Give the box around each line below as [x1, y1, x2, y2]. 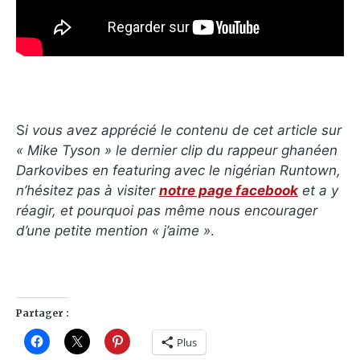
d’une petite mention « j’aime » [16, 222, 211, 239]
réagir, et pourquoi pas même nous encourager [16, 202, 317, 219]
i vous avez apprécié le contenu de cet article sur [25, 121, 342, 138]
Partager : [16, 306, 69, 319]
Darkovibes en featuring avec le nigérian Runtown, [16, 162, 341, 178]
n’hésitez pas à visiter [16, 182, 159, 198]
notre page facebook [159, 182, 298, 198]
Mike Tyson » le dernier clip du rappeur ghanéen [27, 141, 337, 158]
